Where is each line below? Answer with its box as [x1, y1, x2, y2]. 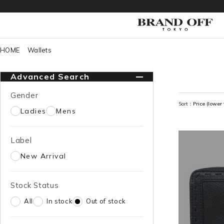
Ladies [20, 106, 46, 115]
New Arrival [20, 151, 66, 160]
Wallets [27, 46, 51, 54]
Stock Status [10, 180, 59, 190]
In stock [46, 197, 73, 205]
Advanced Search [10, 71, 90, 81]
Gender [10, 90, 38, 100]
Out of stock [86, 197, 126, 205]
